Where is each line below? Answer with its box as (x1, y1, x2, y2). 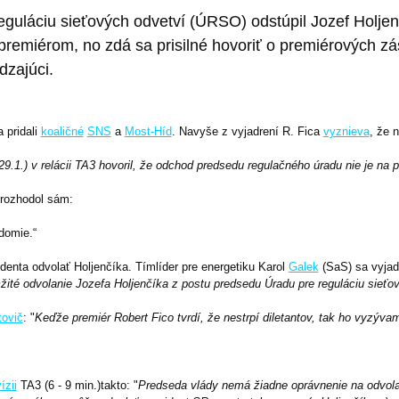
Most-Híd (124, 124, 172, 138)
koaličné (40, 124, 84, 138)
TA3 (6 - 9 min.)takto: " (16, 378, 138, 392)
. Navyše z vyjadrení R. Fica (171, 124, 323, 138)
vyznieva (322, 124, 370, 138)
